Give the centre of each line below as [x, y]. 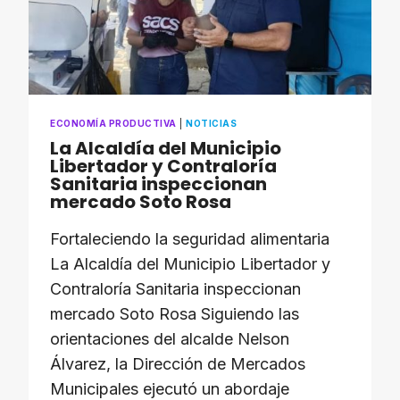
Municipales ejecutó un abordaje [170, 389]
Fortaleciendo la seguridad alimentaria [190, 239]
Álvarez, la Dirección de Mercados [178, 364]
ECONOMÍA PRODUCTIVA [113, 123]
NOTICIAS [211, 123]
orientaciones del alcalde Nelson [170, 339]
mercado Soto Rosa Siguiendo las [175, 314]
